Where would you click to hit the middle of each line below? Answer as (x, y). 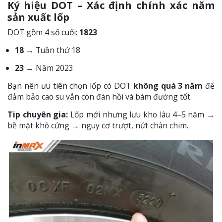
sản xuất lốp (38, 17)
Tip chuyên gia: (38, 115)
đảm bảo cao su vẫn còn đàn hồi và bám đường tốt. (100, 97)
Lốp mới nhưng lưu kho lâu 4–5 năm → (141, 115)
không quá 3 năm (168, 86)
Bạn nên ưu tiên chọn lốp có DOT (70, 86)
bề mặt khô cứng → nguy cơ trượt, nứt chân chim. (98, 126)
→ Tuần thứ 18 (52, 50)
